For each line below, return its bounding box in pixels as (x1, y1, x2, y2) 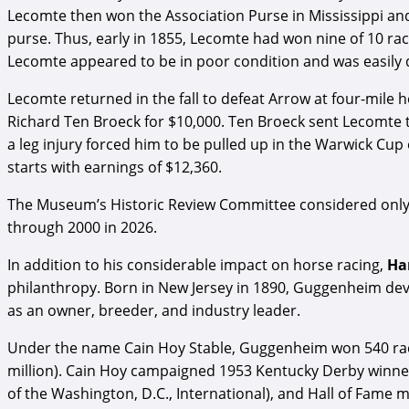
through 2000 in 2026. (7, 216, 157, 237)
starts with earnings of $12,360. (7, 156, 222, 177)
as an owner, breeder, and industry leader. (7, 299, 300, 320)
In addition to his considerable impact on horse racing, (7, 254, 387, 275)
